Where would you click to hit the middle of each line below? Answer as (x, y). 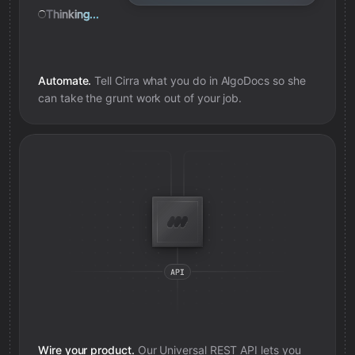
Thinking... (73, 14)
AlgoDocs (245, 80)
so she (287, 80)
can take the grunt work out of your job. (140, 98)
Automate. (65, 80)
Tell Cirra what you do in (156, 80)
